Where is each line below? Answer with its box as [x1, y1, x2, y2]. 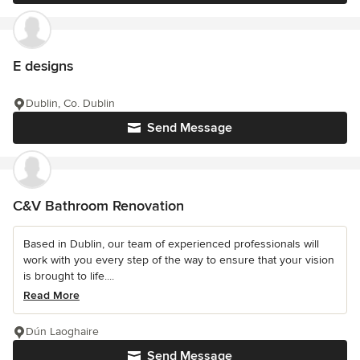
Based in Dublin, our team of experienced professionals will [23, 237, 319, 251]
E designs [13, 57, 73, 75]
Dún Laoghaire [26, 325, 99, 338]
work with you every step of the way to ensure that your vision [23, 253, 334, 267]
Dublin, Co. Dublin [26, 96, 115, 110]
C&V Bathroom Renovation [13, 197, 184, 215]
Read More [23, 288, 80, 302]
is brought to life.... [23, 269, 114, 283]
